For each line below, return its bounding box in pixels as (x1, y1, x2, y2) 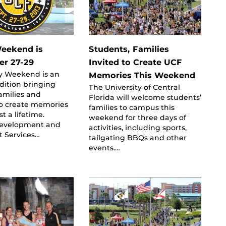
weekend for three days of (88, 113, 186, 122)
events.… (88, 143, 120, 152)
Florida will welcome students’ (88, 93, 201, 101)
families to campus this (88, 103, 175, 111)
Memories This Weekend (88, 70, 195, 80)
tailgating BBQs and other (88, 133, 187, 142)
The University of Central (88, 83, 180, 91)
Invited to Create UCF (88, 57, 182, 67)
